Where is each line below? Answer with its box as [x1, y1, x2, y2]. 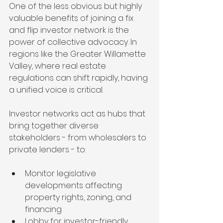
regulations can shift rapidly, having [9, 72, 150, 84]
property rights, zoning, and [25, 192, 133, 204]
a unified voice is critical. [9, 84, 103, 96]
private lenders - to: [9, 144, 86, 156]
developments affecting [25, 180, 124, 192]
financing [25, 204, 62, 216]
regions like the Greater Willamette [9, 48, 148, 60]
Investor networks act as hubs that [9, 108, 147, 120]
